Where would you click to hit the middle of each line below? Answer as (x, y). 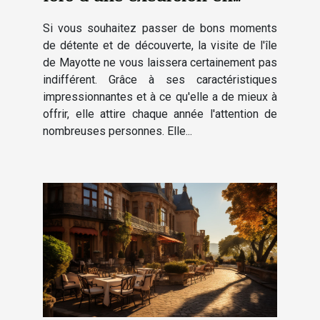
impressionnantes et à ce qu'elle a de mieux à (160, 97)
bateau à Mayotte (111, 17)
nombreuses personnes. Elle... (117, 131)
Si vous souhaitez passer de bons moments (160, 29)
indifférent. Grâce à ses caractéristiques (160, 80)
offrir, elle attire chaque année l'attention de (160, 114)
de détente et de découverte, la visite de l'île (160, 46)
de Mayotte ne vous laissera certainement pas (160, 63)
